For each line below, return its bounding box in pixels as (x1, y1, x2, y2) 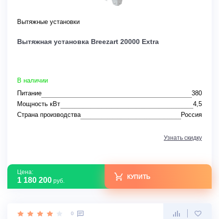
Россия (181, 111, 202, 119)
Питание (17, 89, 42, 97)
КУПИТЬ (127, 173, 151, 180)
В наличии (17, 77, 48, 85)
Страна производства (17, 111, 81, 119)
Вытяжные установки (17, 18, 80, 26)
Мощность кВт (17, 100, 60, 108)
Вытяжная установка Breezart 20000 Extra (17, 38, 159, 46)
